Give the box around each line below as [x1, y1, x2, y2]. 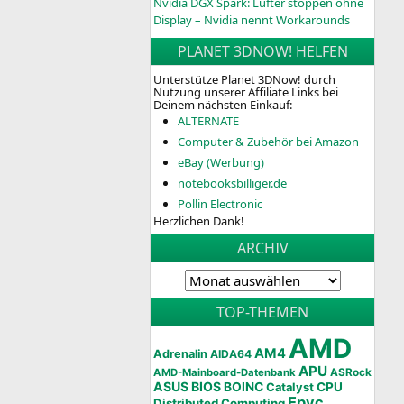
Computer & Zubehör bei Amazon [178, 133, 359, 151]
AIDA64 [210, 347, 252, 362]
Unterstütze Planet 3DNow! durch [153, 71, 335, 88]
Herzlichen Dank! [153, 213, 244, 230]
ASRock [330, 366, 372, 380]
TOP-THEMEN [216, 302, 308, 323]
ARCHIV [236, 238, 289, 259]
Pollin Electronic [178, 196, 262, 213]
